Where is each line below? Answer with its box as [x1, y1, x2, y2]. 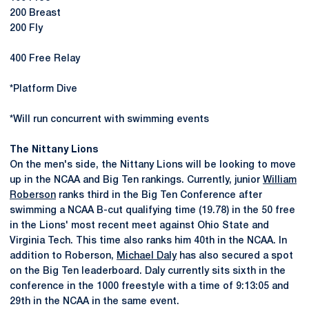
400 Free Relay [10, 54, 80, 63]
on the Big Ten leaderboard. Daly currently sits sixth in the [10, 267, 286, 276]
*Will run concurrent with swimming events [10, 115, 209, 124]
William [263, 176, 297, 185]
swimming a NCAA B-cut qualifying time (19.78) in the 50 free [10, 206, 295, 215]
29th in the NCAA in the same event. [10, 297, 179, 306]
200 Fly [10, 24, 43, 33]
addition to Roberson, [10, 252, 117, 261]
